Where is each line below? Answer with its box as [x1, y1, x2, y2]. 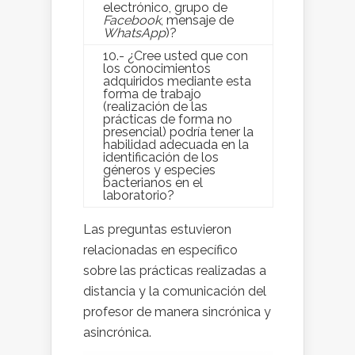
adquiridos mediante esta [103, 74, 251, 90]
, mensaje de [161, 13, 234, 29]
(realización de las [103, 99, 208, 115]
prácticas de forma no [103, 112, 232, 128]
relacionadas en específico [83, 242, 238, 258]
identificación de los [103, 150, 219, 166]
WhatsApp [103, 25, 166, 41]
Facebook [103, 13, 161, 29]
